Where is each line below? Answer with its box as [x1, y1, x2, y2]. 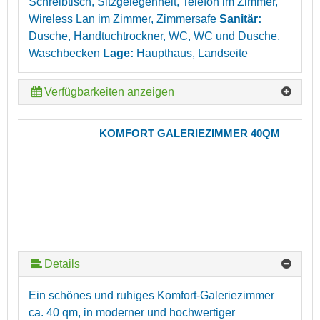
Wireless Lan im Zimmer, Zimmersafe [29, 12, 216, 25]
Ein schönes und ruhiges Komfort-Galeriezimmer [29, 289, 274, 301]
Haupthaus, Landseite [136, 46, 248, 59]
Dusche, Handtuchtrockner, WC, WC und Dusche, [29, 29, 280, 42]
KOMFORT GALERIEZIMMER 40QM [99, 126, 280, 139]
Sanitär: [216, 12, 261, 25]
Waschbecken [29, 46, 100, 59]
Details [44, 257, 81, 270]
